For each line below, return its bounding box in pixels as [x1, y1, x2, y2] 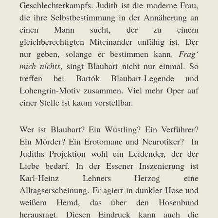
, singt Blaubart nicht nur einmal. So [60, 59, 199, 72]
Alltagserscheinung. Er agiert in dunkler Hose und [19, 183, 199, 196]
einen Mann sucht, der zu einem [19, 23, 199, 35]
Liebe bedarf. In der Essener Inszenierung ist [19, 159, 199, 171]
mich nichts [19, 59, 61, 72]
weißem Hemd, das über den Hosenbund [19, 196, 199, 208]
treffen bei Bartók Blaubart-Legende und [19, 72, 199, 84]
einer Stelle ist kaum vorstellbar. [19, 96, 133, 108]
